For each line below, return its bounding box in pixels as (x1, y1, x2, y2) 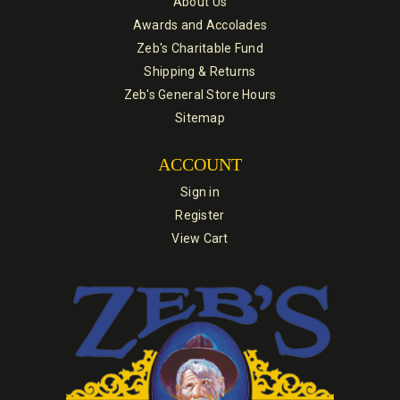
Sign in (180, 184, 220, 199)
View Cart (171, 230, 229, 246)
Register (175, 207, 225, 222)
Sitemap (175, 110, 225, 125)
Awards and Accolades (132, 17, 268, 32)
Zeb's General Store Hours (123, 87, 277, 102)
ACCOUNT (158, 154, 242, 174)
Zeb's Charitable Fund (137, 40, 263, 55)
